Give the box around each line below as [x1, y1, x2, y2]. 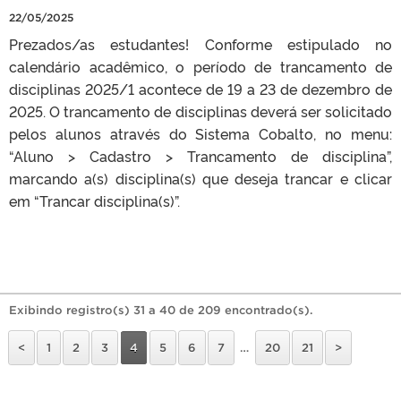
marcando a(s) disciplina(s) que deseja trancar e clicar [9, 168, 392, 188]
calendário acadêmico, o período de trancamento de [9, 56, 392, 76]
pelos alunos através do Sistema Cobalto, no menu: [9, 124, 392, 143]
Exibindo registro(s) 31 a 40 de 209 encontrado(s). [9, 303, 313, 317]
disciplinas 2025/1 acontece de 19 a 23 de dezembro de [9, 79, 392, 98]
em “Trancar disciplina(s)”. [9, 191, 180, 210]
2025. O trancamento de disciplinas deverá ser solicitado [9, 101, 392, 121]
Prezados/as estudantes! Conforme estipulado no [9, 34, 392, 54]
